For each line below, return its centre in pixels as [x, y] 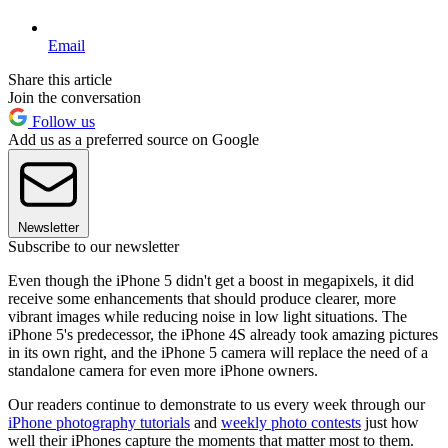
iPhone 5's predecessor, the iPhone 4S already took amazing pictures [223, 335]
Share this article [60, 80]
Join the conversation [74, 98]
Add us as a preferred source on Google [133, 140]
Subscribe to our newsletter [93, 247]
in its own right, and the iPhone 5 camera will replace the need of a [218, 353]
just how [390, 423]
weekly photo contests [291, 423]
